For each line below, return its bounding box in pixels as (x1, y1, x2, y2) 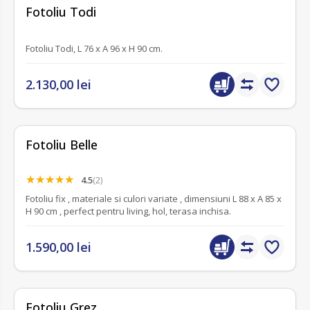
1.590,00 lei (26, 239, 91, 256)
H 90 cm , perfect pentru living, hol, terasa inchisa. (26, 205, 231, 218)
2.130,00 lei (26, 75, 91, 93)
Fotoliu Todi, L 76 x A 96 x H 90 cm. (122, 42, 163, 55)
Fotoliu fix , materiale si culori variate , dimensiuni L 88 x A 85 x (26, 192, 282, 206)
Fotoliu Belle (26, 136, 98, 153)
